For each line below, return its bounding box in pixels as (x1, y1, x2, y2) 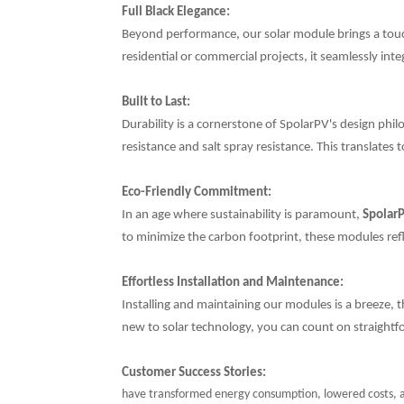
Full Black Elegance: (121, 5, 230, 20)
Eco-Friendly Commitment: (121, 186, 271, 200)
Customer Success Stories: (121, 366, 266, 381)
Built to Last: (121, 96, 190, 110)
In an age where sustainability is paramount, (121, 208, 363, 223)
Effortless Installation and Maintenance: (121, 276, 344, 290)
